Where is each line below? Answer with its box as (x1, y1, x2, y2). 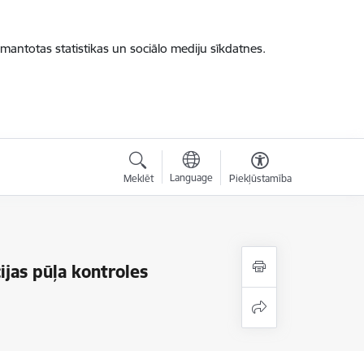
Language (169, 171, 213, 184)
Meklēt (123, 172, 154, 184)
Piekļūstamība (228, 172, 292, 184)
